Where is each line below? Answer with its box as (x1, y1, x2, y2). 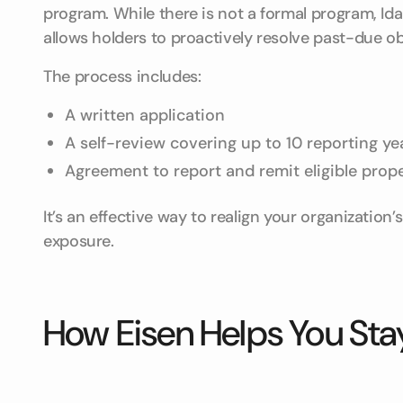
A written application (65, 104, 225, 126)
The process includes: (43, 66, 201, 87)
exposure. (43, 230, 114, 252)
